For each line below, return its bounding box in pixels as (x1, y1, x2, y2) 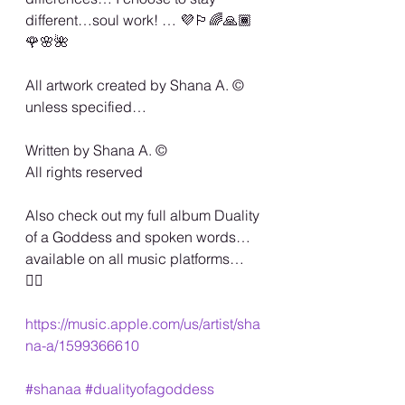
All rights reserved (25, 163, 143, 182)
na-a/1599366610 (25, 336, 139, 355)
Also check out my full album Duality (25, 206, 263, 225)
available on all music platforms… (25, 250, 248, 268)
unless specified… (25, 98, 146, 117)
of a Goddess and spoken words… (25, 228, 250, 247)
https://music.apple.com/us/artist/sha (25, 315, 260, 334)
